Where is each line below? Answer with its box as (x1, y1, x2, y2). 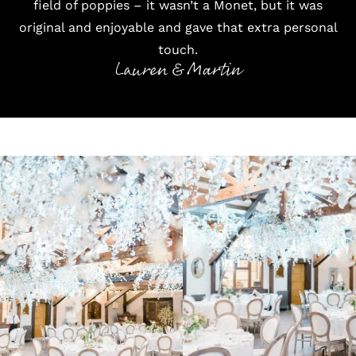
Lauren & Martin (114, 55, 242, 85)
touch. (158, 41, 198, 57)
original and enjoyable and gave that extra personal (18, 19, 338, 35)
